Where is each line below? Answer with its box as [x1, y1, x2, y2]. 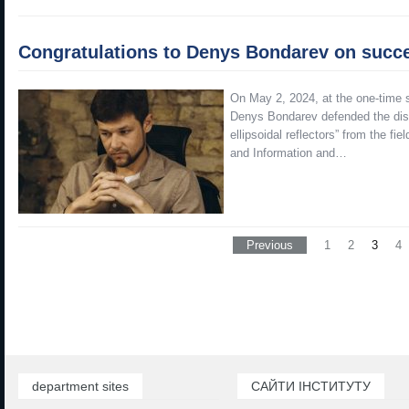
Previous [246, 238, 293, 252]
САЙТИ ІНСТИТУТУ [251, 379, 371, 393]
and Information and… [230, 146, 347, 160]
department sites [32, 379, 129, 393]
